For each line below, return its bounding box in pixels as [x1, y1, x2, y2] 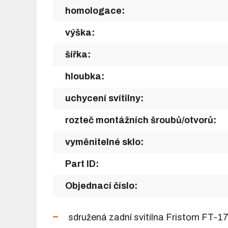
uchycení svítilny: [65, 93, 144, 103]
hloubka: [65, 71, 104, 81]
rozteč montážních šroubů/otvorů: [65, 115, 216, 125]
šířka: [65, 49, 91, 60]
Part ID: [65, 158, 99, 169]
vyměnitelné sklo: [65, 136, 144, 147]
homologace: [65, 5, 125, 16]
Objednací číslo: [65, 180, 137, 191]
